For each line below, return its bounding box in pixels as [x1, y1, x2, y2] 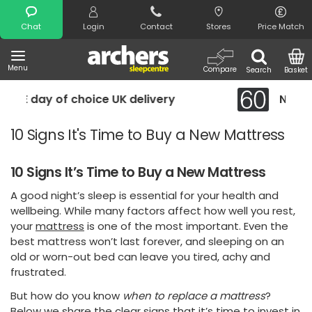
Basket [284, 65, 309, 75]
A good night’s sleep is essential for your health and [10, 188, 279, 203]
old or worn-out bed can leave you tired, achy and [10, 249, 270, 265]
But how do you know [10, 288, 123, 304]
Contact [139, 21, 173, 32]
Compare [203, 64, 237, 75]
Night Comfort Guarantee [142, 91, 290, 107]
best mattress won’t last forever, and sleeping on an [10, 234, 284, 249]
